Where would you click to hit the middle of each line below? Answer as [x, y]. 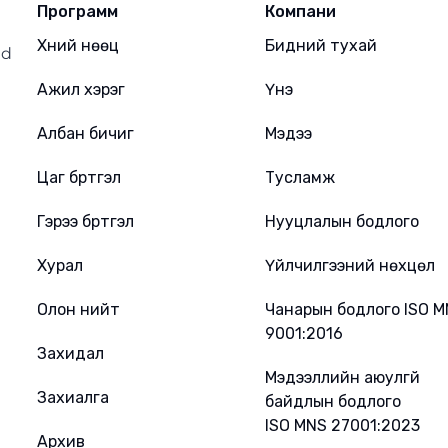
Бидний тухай [321, 45]
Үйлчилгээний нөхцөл [350, 265]
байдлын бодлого [333, 401]
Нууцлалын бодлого [342, 221]
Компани [300, 11]
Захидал [70, 353]
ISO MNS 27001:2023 [342, 425]
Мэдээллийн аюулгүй [342, 377]
